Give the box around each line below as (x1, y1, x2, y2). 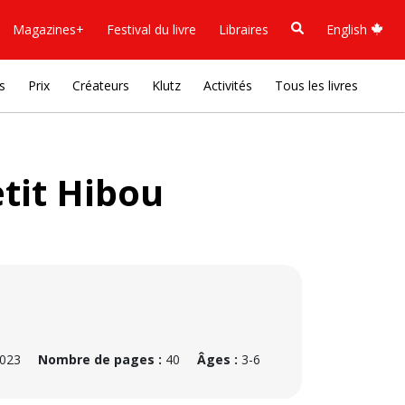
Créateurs (72, 77, 129, 94)
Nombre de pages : (38, 351, 162, 368)
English (326, 20, 371, 38)
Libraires (219, 20, 268, 38)
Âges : (197, 351, 238, 368)
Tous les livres (275, 77, 358, 94)
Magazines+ (13, 20, 84, 38)
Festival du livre (107, 20, 196, 38)
